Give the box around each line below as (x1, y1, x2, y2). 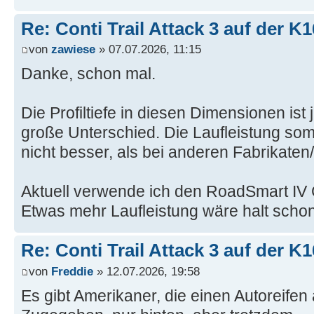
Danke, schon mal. (21, 64, 156, 83)
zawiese (51, 42, 95, 57)
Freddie (51, 264, 93, 278)
